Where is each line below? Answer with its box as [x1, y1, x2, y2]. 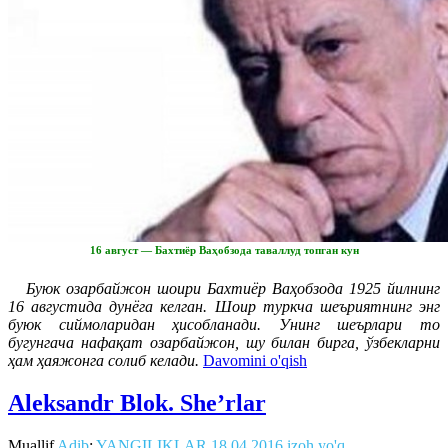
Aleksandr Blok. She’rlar [8, 390, 266, 417]
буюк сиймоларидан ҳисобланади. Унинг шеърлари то [8, 316, 440, 334]
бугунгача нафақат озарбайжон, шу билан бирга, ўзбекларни [8, 334, 440, 352]
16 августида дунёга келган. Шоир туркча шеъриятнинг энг [8, 298, 440, 316]
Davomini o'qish [203, 352, 307, 370]
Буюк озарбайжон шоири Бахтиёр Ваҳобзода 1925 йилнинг [8, 280, 440, 298]
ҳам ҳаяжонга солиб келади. [8, 352, 199, 370]
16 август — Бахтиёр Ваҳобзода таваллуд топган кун [89, 243, 359, 256]
